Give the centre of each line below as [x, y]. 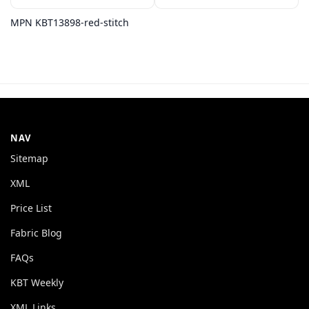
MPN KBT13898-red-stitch [70, 22]
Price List [31, 208]
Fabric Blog [36, 232]
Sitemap [29, 158]
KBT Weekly [37, 282]
